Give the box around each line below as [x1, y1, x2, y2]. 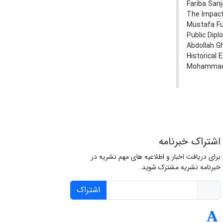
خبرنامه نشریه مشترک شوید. [139, 162, 221, 173]
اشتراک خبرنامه [158, 134, 221, 150]
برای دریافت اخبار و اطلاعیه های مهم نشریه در [91, 151, 221, 163]
